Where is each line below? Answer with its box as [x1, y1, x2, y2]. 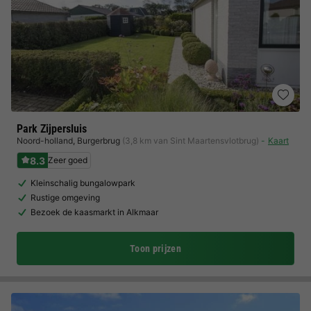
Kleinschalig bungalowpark [31, 178, 135, 188]
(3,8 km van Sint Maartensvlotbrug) [122, 135, 259, 146]
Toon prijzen [129, 243, 182, 254]
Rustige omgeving [31, 192, 100, 203]
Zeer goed [48, 155, 87, 165]
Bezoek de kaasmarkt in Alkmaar [31, 207, 158, 217]
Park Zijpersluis [17, 122, 87, 135]
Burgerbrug [77, 135, 120, 146]
